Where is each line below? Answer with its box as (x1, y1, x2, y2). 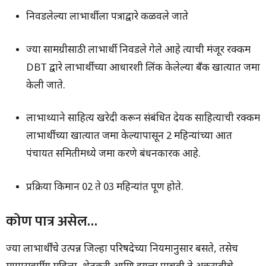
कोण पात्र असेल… (6, 210, 97, 234)
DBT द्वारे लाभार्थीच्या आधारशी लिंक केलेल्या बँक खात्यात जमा (26, 61, 260, 75)
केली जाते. (26, 79, 65, 93)
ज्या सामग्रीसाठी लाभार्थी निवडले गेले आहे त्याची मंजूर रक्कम (26, 43, 251, 57)
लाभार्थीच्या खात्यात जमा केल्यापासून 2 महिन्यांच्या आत (26, 130, 232, 144)
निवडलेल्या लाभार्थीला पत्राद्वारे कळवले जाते (26, 11, 188, 24)
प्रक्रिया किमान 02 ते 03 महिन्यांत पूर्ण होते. (26, 180, 183, 194)
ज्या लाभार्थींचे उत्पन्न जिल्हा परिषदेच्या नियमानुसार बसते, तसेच (6, 243, 238, 256)
